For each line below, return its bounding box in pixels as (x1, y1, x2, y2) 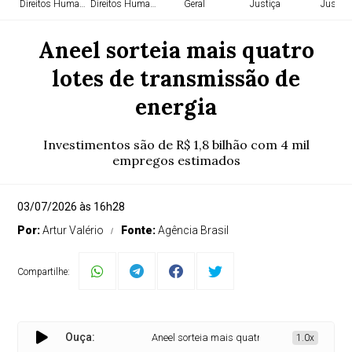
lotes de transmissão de (52, 64, 300, 93)
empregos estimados (112, 152, 240, 168)
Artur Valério (42, 224, 104, 236)
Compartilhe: (17, 266, 71, 277)
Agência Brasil (158, 224, 229, 236)
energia (135, 93, 217, 121)
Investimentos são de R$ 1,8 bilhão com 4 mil (42, 137, 310, 152)
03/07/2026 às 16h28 (17, 200, 126, 213)
